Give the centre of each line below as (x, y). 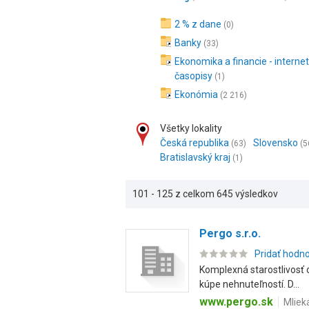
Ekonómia (196, 94)
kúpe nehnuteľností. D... (249, 284)
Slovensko (276, 143)
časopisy (193, 76)
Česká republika (195, 143)
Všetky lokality (191, 128)
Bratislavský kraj (195, 157)
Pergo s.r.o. (230, 233)
